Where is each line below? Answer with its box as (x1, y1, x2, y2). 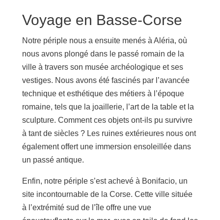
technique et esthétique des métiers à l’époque (22, 89, 184, 98)
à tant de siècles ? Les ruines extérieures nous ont (22, 129, 196, 137)
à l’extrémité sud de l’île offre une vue (22, 203, 151, 212)
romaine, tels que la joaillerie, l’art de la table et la (22, 102, 194, 111)
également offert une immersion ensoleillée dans (22, 142, 191, 151)
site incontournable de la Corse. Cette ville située (22, 190, 192, 198)
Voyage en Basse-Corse (22, 11, 182, 28)
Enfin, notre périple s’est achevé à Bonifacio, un (22, 176, 188, 185)
